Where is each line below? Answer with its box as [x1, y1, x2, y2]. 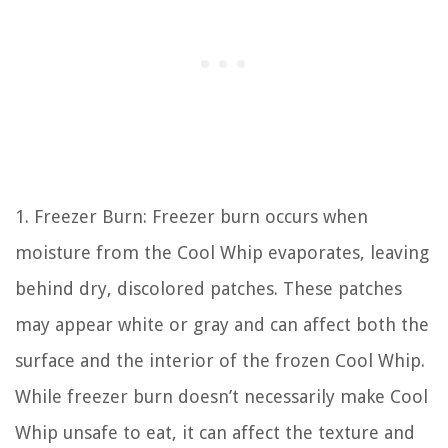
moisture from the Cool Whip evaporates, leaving [15, 241, 429, 263]
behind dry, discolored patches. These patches [15, 277, 402, 299]
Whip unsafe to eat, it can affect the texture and [15, 421, 415, 443]
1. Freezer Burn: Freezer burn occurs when [15, 205, 368, 227]
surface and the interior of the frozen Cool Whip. [15, 349, 425, 371]
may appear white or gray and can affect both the [15, 313, 429, 335]
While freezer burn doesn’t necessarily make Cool [15, 385, 428, 407]
